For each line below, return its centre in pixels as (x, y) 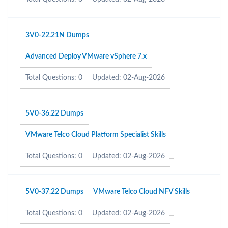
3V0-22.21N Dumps (57, 35)
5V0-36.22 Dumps (54, 113)
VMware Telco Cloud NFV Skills (141, 192)
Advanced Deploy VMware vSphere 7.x (86, 56)
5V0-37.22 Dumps (54, 192)
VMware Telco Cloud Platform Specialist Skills (96, 135)
